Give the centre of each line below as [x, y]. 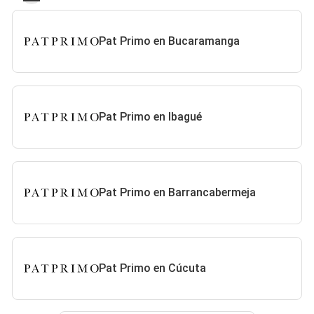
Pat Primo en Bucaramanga [170, 41]
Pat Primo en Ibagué [151, 117]
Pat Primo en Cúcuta [153, 268]
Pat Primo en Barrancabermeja [178, 192]
